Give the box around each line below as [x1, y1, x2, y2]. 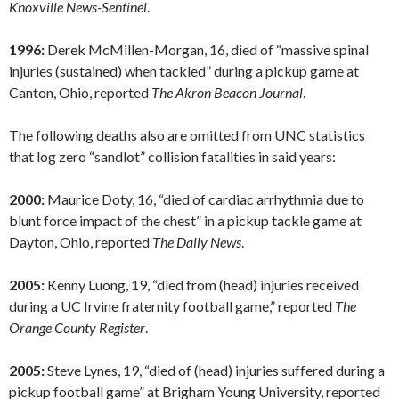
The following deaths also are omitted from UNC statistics [9, 126, 365, 144]
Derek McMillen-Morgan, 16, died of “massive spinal [45, 41, 369, 59]
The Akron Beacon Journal [151, 84, 303, 102]
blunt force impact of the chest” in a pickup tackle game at [9, 212, 362, 230]
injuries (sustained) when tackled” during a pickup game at [9, 62, 359, 80]
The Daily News [152, 233, 241, 251]
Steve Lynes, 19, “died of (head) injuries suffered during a [45, 362, 385, 379]
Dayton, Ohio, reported [9, 233, 152, 251]
